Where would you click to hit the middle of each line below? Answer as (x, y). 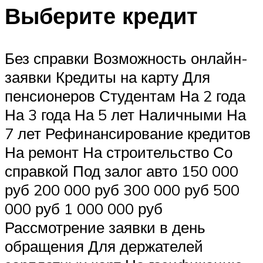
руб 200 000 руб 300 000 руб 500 (122, 189)
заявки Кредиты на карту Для (107, 77)
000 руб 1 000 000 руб (84, 208)
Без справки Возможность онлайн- (126, 58)
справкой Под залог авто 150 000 (122, 171)
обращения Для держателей (104, 246)
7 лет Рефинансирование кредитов (128, 133)
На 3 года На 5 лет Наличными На (125, 114)
